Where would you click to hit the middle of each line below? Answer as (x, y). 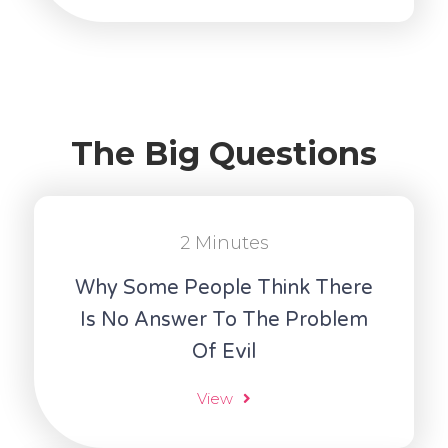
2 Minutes (224, 243)
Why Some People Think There (224, 288)
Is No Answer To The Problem (224, 320)
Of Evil (224, 352)
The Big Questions (224, 154)
